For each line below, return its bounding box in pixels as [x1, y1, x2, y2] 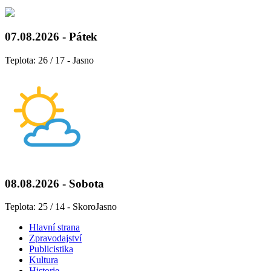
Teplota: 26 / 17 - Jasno [5, 55, 94, 66]
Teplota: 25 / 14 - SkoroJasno [5, 201, 117, 212]
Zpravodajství [29, 233, 82, 244]
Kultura [29, 255, 58, 266]
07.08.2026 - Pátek [5, 30, 97, 44]
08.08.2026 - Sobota [5, 177, 104, 190]
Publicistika [29, 244, 73, 255]
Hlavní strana [29, 222, 80, 233]
